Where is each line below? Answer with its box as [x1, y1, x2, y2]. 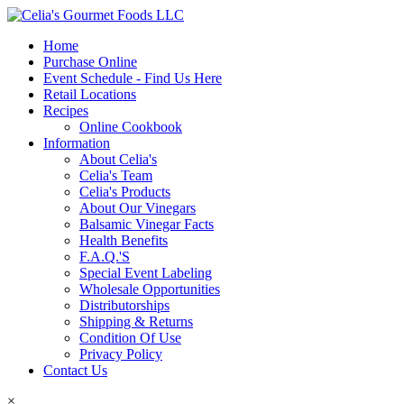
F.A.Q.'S [79, 249, 130, 264]
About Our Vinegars [79, 200, 196, 216]
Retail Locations [43, 87, 136, 102]
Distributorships [79, 298, 170, 313]
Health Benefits [79, 233, 168, 248]
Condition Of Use [79, 330, 181, 345]
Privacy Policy [79, 346, 162, 362]
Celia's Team [79, 168, 152, 183]
